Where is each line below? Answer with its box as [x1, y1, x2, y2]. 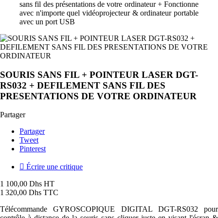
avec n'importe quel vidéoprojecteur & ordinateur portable [19, 8, 199, 17]
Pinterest [19, 145, 46, 153]
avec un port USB [19, 17, 75, 26]
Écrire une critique [24, 163, 83, 171]
